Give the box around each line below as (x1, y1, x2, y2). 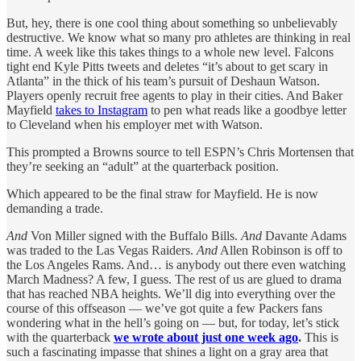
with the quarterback (6, 330, 114, 344)
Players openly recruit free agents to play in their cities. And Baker (6, 88, 342, 102)
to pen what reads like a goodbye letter (147, 102, 346, 117)
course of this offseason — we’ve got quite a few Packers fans (6, 301, 322, 315)
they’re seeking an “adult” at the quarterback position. (6, 159, 279, 173)
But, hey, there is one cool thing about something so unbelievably (6, 15, 338, 30)
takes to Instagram (56, 102, 147, 117)
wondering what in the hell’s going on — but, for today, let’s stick (6, 315, 339, 330)
